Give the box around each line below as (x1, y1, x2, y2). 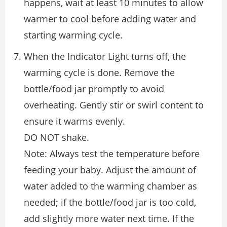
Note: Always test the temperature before (24, 147, 200, 160)
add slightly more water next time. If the (24, 212, 194, 224)
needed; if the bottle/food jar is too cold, (24, 196, 196, 208)
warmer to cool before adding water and (24, 12, 196, 25)
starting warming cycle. (24, 28, 123, 41)
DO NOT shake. (24, 131, 89, 143)
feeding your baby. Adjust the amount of (24, 163, 196, 176)
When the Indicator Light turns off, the (24, 50, 186, 62)
